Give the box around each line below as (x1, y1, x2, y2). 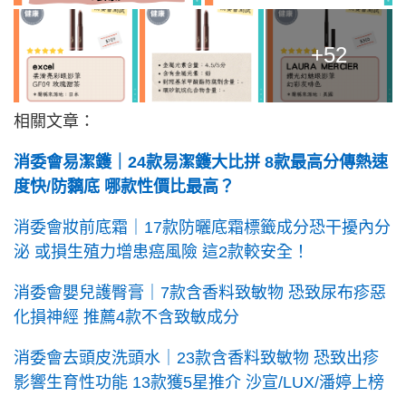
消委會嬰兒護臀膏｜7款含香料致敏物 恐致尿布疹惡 (14, 283, 386, 302)
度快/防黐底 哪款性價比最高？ (14, 177, 235, 196)
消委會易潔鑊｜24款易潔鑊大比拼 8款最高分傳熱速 (14, 152, 388, 171)
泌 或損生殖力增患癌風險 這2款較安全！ (14, 242, 309, 261)
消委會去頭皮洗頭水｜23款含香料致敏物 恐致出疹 (14, 348, 379, 367)
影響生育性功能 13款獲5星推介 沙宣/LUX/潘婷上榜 (14, 372, 384, 391)
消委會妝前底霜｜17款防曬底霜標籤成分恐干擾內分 (14, 217, 391, 237)
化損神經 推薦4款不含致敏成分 (14, 307, 239, 326)
